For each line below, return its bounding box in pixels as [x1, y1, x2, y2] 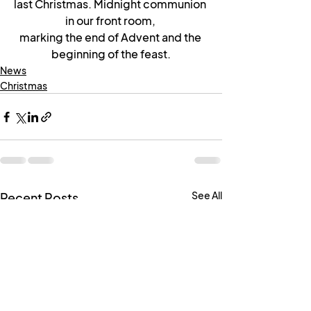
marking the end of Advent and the [19, 30, 203, 44]
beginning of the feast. [51, 47, 171, 61]
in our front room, [65, 13, 158, 28]
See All [192, 189, 222, 201]
